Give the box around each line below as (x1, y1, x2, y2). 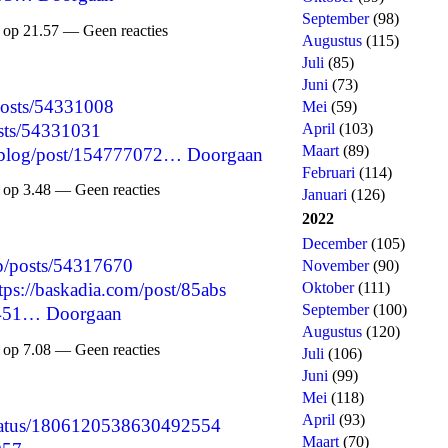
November (302, 257, 369, 274)
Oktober (302, 279, 354, 296)
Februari (302, 164, 355, 181)
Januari (302, 186, 347, 203)
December (302, 235, 367, 252)
